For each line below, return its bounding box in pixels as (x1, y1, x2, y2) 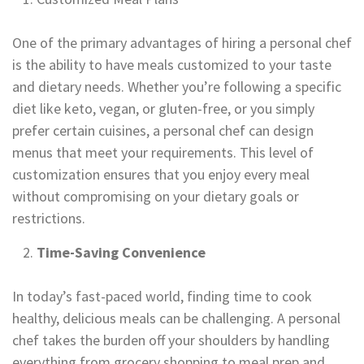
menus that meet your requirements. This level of (12, 143, 314, 162)
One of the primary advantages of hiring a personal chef (12, 33, 352, 52)
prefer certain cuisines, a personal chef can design (12, 121, 314, 140)
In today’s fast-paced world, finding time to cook (12, 287, 312, 305)
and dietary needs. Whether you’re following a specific (12, 77, 341, 96)
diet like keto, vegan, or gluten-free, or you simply (12, 99, 314, 118)
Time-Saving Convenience (37, 243, 206, 262)
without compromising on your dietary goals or (12, 187, 299, 206)
